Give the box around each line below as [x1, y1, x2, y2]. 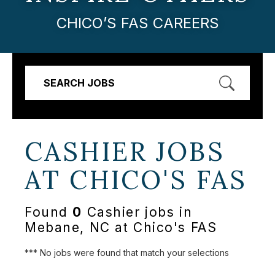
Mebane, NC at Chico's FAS [25, 220, 217, 236]
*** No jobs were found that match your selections [25, 247, 229, 258]
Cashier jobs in [82, 204, 193, 220]
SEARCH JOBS [44, 76, 115, 89]
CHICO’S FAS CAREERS [56, 14, 219, 32]
